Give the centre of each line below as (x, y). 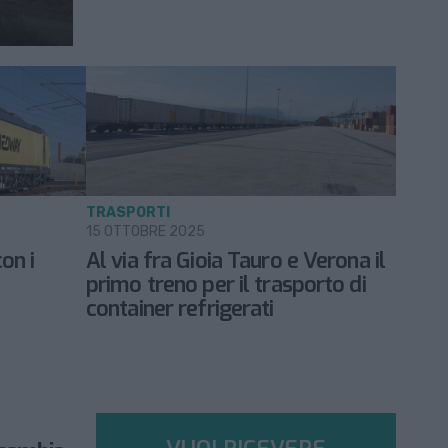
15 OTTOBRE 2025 (145, 232)
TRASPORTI (128, 213)
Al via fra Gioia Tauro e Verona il (236, 261)
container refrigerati (180, 309)
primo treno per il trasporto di (226, 285)
